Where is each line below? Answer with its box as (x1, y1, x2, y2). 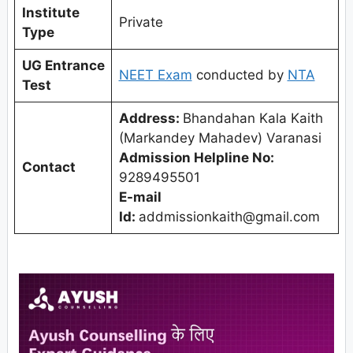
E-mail (118, 188, 162, 205)
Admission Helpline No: (118, 149, 274, 165)
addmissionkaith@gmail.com (138, 208, 320, 225)
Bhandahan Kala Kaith (182, 110, 323, 126)
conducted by (191, 66, 288, 83)
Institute (21, 4, 80, 20)
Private (118, 13, 163, 30)
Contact (21, 158, 79, 175)
